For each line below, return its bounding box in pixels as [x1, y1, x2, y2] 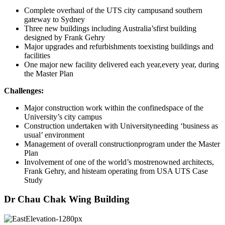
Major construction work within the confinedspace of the [24, 103, 203, 112]
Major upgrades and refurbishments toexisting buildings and [24, 42, 213, 51]
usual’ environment [24, 130, 84, 139]
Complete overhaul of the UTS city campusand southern [24, 6, 202, 15]
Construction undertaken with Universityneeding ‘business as [24, 121, 218, 130]
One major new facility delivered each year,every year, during [24, 60, 219, 69]
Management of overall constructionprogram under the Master [24, 139, 220, 148]
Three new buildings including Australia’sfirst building [24, 24, 196, 33]
